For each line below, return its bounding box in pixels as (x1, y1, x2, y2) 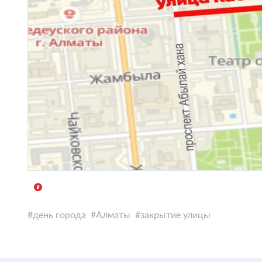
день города (33, 210, 86, 220)
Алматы (96, 210, 130, 220)
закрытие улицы (140, 210, 211, 220)
